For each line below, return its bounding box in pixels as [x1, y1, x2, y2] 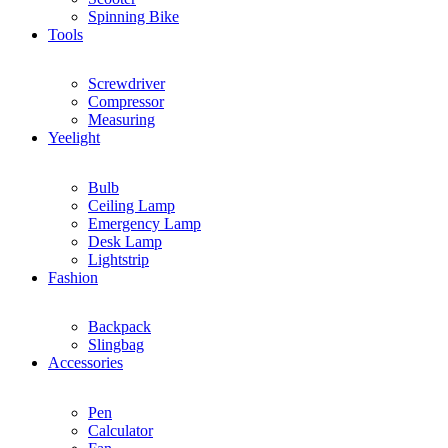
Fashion [48, 268, 98, 286]
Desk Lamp [88, 232, 162, 250]
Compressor [88, 93, 164, 110]
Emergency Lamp [88, 214, 201, 232]
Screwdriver [88, 75, 165, 92]
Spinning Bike [88, 7, 179, 25]
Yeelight [48, 129, 100, 146]
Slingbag [88, 336, 144, 353]
